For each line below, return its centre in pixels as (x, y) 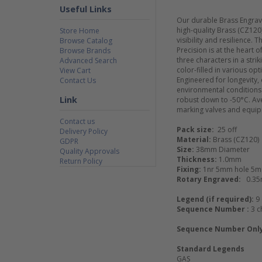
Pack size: (195, 130)
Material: (195, 139)
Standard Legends (211, 249)
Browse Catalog (86, 41)
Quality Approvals (89, 151)
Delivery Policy (84, 131)
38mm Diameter (222, 149)
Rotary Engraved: (211, 179)
